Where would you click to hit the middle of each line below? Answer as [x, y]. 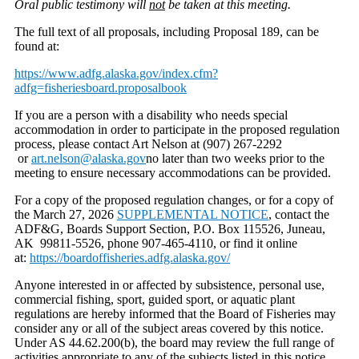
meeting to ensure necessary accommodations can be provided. [173, 172]
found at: [37, 46]
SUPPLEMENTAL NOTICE [193, 214]
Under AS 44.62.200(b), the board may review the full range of [174, 342]
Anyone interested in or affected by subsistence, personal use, [169, 284]
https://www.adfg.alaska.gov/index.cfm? [116, 73]
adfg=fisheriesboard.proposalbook [101, 87]
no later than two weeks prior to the [235, 158]
